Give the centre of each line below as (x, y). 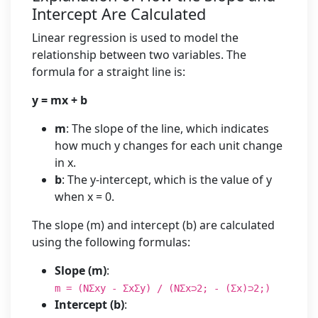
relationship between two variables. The (139, 55)
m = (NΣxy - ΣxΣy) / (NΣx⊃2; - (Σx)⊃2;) (163, 288)
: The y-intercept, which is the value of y (167, 180)
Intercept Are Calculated (119, 14)
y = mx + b (60, 100)
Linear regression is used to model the (135, 38)
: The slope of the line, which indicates (168, 128)
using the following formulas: (111, 242)
